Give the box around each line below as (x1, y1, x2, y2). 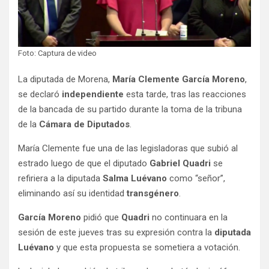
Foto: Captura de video (18, 49, 97, 58)
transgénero (127, 188, 179, 199)
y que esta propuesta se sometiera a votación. (54, 242, 240, 253)
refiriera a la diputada (18, 173, 103, 184)
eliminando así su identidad (18, 188, 127, 199)
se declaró (18, 89, 62, 100)
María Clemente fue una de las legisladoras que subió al (18, 143, 238, 154)
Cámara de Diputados (37, 119, 130, 130)
